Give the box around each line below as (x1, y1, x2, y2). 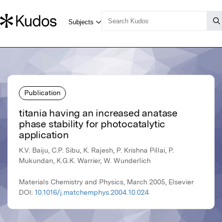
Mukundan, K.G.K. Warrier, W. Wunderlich (19, 157, 151, 165)
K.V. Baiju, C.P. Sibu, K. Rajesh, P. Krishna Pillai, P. (19, 146, 174, 155)
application (19, 129, 69, 141)
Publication (24, 88, 60, 97)
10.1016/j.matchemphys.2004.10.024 (35, 188, 149, 197)
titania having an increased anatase (19, 107, 177, 119)
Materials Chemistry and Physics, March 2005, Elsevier (19, 178, 194, 186)
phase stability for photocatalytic (19, 118, 165, 130)
